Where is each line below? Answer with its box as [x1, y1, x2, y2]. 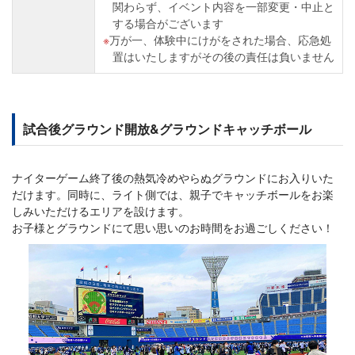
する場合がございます [113, 15, 223, 32]
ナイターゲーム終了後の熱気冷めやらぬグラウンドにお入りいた [12, 170, 334, 186]
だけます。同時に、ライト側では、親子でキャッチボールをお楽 [12, 186, 334, 203]
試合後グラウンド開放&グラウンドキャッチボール [23, 120, 311, 139]
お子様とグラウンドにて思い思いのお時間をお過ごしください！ [12, 219, 334, 236]
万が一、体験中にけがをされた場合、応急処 [109, 32, 331, 48]
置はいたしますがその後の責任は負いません [113, 48, 334, 65]
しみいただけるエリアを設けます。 [12, 203, 189, 219]
